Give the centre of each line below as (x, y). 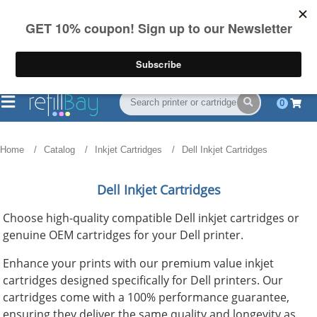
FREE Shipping (43, 12)
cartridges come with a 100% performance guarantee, (146, 297)
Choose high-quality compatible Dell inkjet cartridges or (151, 218)
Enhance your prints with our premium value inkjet (138, 263)
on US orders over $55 (54, 29)
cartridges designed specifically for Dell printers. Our (143, 280)
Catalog (59, 149)
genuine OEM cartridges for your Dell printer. (123, 235)
